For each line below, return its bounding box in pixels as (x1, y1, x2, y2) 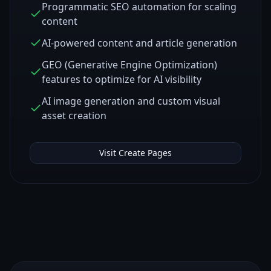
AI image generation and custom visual (42, 94, 220, 108)
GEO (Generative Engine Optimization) (42, 58, 217, 71)
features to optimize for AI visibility (42, 73, 201, 86)
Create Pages (119, 147, 172, 158)
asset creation (42, 109, 106, 122)
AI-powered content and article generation (42, 36, 237, 50)
